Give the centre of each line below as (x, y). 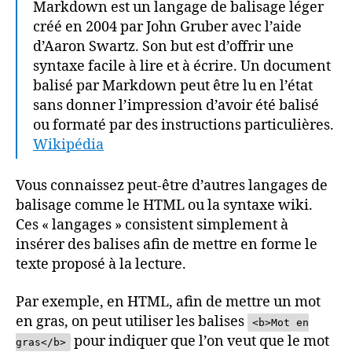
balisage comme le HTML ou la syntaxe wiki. (164, 205)
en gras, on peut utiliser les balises (132, 321)
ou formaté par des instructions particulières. (183, 125)
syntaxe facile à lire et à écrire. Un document (182, 66)
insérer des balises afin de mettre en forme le (167, 245)
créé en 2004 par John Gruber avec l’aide (167, 27)
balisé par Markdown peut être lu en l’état (173, 86)
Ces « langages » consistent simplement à (152, 225)
